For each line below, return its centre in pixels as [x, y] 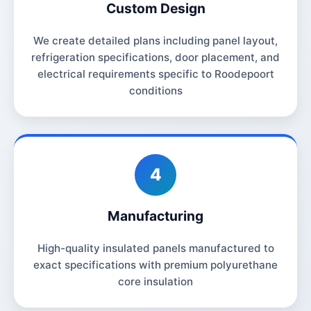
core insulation [155, 281]
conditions [155, 90]
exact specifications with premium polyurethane [155, 264]
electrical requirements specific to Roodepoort [155, 74]
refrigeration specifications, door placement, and [155, 57]
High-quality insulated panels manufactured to [155, 248]
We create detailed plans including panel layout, [155, 40]
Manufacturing [155, 216]
